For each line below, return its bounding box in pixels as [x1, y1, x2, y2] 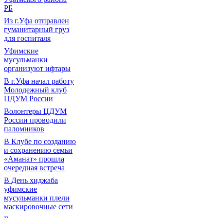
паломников [4, 125, 44, 133]
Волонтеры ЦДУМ [4, 107, 67, 115]
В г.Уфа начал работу [4, 77, 74, 85]
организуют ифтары [4, 64, 71, 73]
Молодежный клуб [4, 86, 67, 94]
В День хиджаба [4, 176, 58, 184]
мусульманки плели [4, 194, 70, 202]
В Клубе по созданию [4, 137, 76, 145]
